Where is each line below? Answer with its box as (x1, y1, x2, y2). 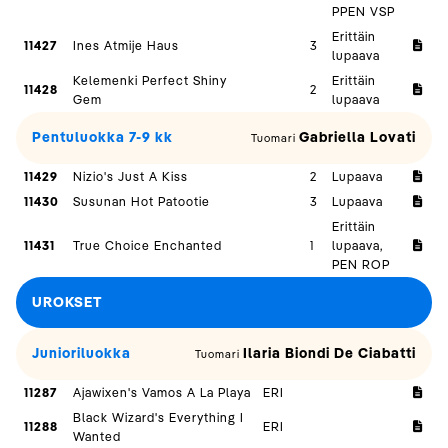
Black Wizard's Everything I (73, 409, 245, 426)
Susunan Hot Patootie (73, 193, 211, 210)
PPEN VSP (332, 3, 396, 20)
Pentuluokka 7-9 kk (32, 128, 173, 147)
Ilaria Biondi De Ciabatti (243, 344, 416, 363)
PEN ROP (332, 256, 391, 273)
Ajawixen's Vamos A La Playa (73, 384, 252, 401)
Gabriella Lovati (299, 128, 416, 147)
